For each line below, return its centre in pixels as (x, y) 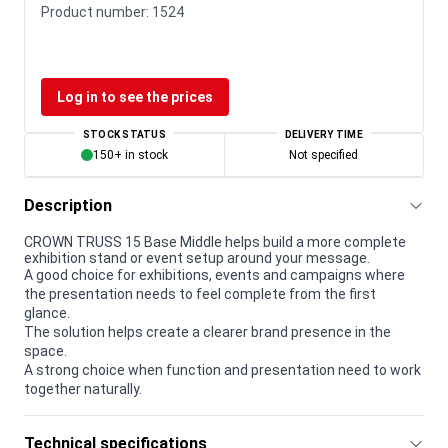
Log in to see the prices (135, 96)
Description (68, 205)
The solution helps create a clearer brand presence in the (207, 331)
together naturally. (83, 388)
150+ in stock (130, 154)
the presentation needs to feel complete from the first (200, 293)
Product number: (96, 11)
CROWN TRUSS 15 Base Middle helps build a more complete (215, 241)
